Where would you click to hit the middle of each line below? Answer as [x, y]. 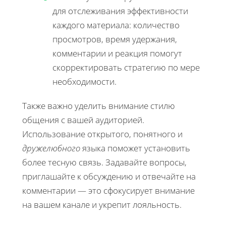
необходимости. [84, 81]
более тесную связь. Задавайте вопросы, [104, 162]
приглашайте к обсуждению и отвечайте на [109, 176]
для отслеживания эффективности [120, 11]
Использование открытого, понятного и [102, 134]
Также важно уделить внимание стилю [99, 105]
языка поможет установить [135, 148]
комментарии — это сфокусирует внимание [108, 190]
